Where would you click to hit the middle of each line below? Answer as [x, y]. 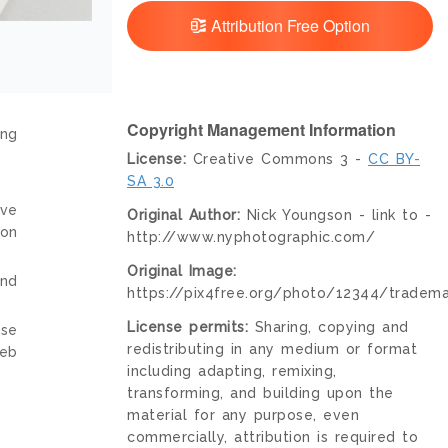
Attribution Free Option [288, 26]
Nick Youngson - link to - [335, 215]
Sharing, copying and [328, 327]
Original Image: [182, 271]
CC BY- [394, 159]
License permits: [187, 327]
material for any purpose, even [243, 415]
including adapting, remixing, [232, 371]
